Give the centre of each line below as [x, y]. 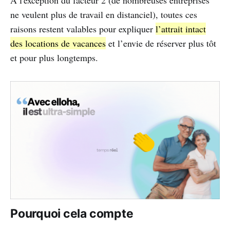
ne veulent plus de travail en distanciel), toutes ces [104, 15]
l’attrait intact [181, 29]
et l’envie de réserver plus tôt [161, 43]
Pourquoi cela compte [72, 213]
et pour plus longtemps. [54, 58]
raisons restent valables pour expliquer [83, 29]
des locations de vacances [58, 43]
